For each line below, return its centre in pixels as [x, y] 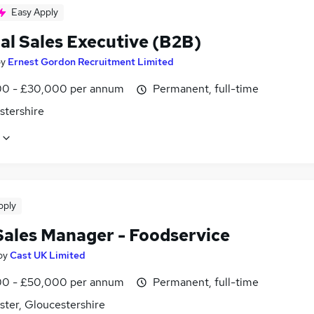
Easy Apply [35, 12]
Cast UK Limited [48, 255]
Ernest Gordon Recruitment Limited [91, 62]
